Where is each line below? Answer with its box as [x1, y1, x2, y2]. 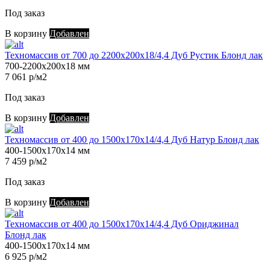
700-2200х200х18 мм [5, 61, 90, 72]
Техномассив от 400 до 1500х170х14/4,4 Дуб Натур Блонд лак [5, 134, 259, 145]
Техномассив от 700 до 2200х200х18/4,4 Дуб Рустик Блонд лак [5, 50, 263, 61]
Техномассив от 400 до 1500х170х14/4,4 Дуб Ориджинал [5, 219, 239, 230]
